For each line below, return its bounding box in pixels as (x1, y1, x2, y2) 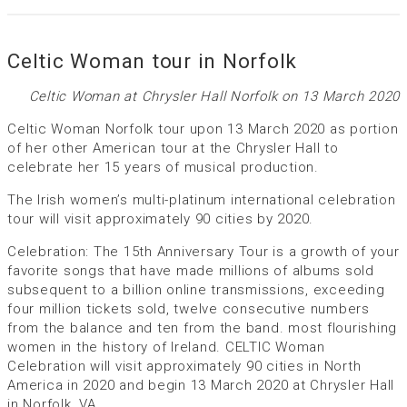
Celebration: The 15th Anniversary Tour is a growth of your (7, 243, 400, 261)
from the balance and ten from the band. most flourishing (7, 320, 397, 337)
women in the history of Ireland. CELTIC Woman (7, 339, 325, 356)
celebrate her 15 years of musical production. (7, 159, 319, 176)
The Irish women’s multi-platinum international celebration (7, 192, 396, 209)
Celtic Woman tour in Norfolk (7, 48, 297, 73)
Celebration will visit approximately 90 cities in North (7, 358, 362, 375)
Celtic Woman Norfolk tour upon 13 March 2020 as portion (7, 121, 399, 138)
